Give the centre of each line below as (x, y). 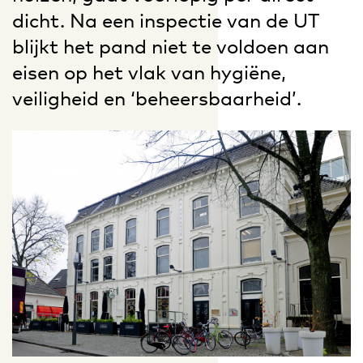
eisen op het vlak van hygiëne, (149, 72)
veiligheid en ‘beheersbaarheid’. (157, 98)
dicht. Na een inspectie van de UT (166, 20)
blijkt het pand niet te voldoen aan (171, 46)
